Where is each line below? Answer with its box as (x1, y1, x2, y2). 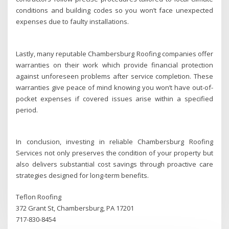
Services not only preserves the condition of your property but (16, 148, 213, 158)
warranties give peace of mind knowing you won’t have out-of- (16, 82, 213, 92)
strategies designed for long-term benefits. (16, 171, 149, 180)
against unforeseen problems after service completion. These (16, 71, 213, 81)
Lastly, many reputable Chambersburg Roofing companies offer (16, 49, 213, 58)
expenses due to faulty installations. (16, 16, 129, 26)
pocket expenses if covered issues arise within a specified (16, 94, 213, 103)
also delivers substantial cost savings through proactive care (16, 159, 213, 169)
